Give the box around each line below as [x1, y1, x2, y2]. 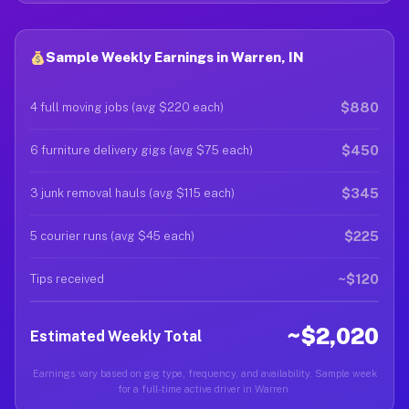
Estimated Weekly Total [30, 327, 202, 345]
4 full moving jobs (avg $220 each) [30, 100, 224, 114]
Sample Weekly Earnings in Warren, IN [46, 49, 305, 65]
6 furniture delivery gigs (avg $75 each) [30, 143, 253, 157]
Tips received [30, 272, 104, 286]
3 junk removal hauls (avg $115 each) [30, 186, 235, 200]
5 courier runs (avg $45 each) [30, 229, 194, 243]
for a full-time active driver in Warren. [118, 383, 291, 394]
